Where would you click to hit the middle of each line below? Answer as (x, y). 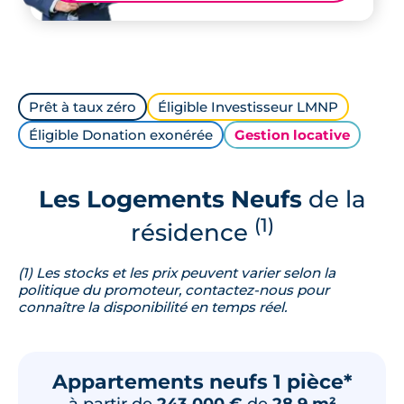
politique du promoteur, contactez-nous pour (174, 289)
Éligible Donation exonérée (121, 135)
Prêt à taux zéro (83, 107)
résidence (192, 232)
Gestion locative (292, 135)
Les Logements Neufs (170, 199)
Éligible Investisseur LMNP (248, 107)
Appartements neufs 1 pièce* (202, 381)
